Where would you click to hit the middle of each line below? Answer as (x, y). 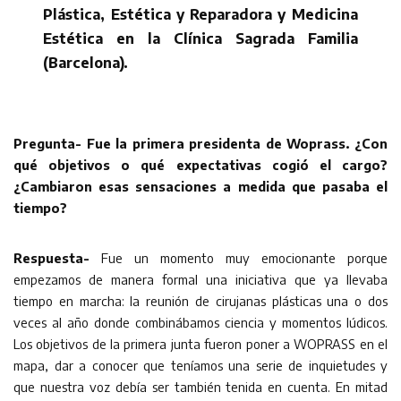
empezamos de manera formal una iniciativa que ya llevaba (200, 280)
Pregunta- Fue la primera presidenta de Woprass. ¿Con (200, 144)
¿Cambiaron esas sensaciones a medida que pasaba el (200, 187)
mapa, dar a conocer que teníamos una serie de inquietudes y (200, 366)
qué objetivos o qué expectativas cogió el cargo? (200, 165)
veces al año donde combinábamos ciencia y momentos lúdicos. (200, 323)
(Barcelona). (86, 63)
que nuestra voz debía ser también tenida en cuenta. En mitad (200, 387)
